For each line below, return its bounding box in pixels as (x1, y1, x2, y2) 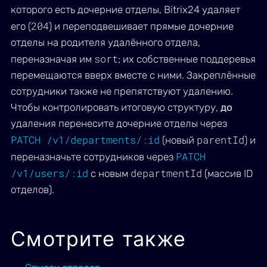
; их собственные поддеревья (118, 53, 256, 65)
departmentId (131, 166, 202, 180)
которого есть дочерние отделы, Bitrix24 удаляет (11, 4, 240, 15)
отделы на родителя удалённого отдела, (11, 36, 200, 48)
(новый (160, 134, 197, 146)
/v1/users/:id (11, 166, 88, 180)
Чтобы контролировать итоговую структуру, (11, 101, 221, 113)
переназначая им (11, 53, 94, 65)
